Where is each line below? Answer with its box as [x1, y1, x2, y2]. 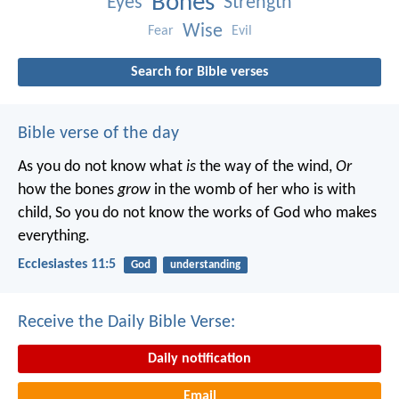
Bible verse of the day [18, 124, 179, 142]
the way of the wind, [196, 158, 332, 175]
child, [18, 204, 52, 222]
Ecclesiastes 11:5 [18, 257, 116, 273]
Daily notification [148, 352, 251, 367]
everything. [18, 227, 90, 245]
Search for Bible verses [131, 64, 268, 79]
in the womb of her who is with [151, 181, 355, 199]
